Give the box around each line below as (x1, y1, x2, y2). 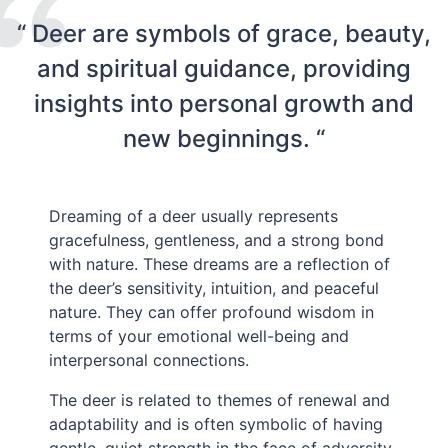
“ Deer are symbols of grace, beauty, (17, 18, 431, 48)
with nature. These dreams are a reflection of (49, 253, 391, 274)
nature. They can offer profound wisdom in (49, 301, 375, 322)
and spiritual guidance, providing (37, 53, 411, 83)
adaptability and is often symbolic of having (49, 413, 384, 434)
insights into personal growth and (34, 88, 414, 118)
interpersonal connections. (49, 349, 250, 370)
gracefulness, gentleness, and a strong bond (49, 229, 385, 250)
